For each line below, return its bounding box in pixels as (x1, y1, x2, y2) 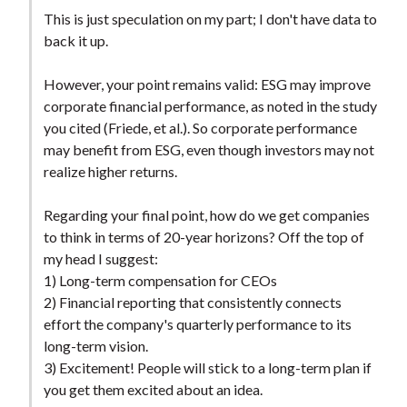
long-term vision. (43, 337, 148, 355)
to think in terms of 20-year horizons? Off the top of (43, 228, 364, 246)
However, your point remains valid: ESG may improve (43, 75, 371, 94)
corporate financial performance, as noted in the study (43, 97, 377, 115)
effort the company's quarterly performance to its (43, 315, 352, 333)
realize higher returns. (43, 163, 177, 181)
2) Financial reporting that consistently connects (43, 293, 342, 312)
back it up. (43, 32, 108, 50)
